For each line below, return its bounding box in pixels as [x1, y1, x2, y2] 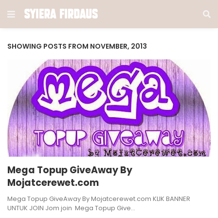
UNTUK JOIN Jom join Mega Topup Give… [7, 203, 135, 213]
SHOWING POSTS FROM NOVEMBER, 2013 [7, 41, 147, 51]
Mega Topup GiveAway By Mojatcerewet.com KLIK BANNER [7, 194, 190, 203]
